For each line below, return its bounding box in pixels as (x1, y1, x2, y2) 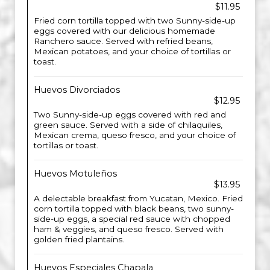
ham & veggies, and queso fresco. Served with (34, 224, 224, 234)
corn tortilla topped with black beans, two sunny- (34, 204, 234, 213)
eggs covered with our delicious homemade (34, 26, 215, 36)
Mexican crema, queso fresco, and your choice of (34, 130, 236, 140)
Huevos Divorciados (34, 84, 120, 95)
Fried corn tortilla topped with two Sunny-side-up (34, 16, 236, 25)
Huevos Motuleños (34, 168, 117, 179)
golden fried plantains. (34, 234, 124, 244)
